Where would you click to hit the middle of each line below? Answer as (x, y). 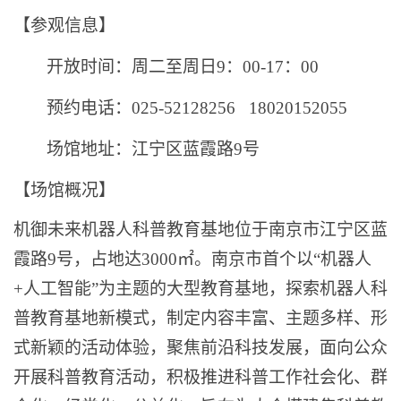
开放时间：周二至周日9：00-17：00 (183, 67)
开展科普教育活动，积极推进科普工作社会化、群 (200, 377)
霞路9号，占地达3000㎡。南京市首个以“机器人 (192, 259)
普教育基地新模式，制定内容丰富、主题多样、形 (200, 318)
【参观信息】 (64, 26)
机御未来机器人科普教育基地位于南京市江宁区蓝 (200, 230)
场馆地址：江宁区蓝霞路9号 (153, 149)
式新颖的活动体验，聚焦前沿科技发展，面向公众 (200, 348)
